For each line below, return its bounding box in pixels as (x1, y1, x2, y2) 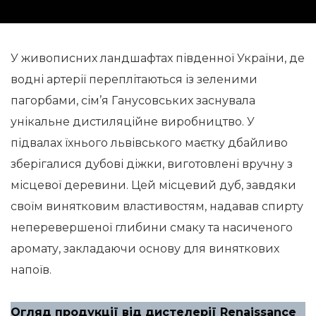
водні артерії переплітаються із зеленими (11, 73, 257, 86)
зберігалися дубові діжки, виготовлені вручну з (11, 157, 293, 171)
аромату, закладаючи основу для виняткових (11, 242, 279, 255)
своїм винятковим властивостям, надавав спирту (11, 200, 303, 213)
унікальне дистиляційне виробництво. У (11, 115, 255, 128)
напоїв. (11, 263, 51, 276)
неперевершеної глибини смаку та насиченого (11, 221, 293, 234)
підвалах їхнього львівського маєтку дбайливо (11, 136, 288, 150)
